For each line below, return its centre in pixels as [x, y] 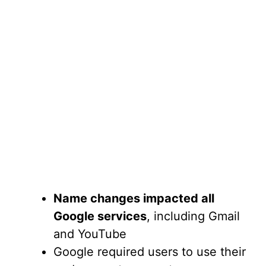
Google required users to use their [150, 252]
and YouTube [90, 234]
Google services [100, 216]
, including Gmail [193, 216]
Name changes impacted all [134, 199]
